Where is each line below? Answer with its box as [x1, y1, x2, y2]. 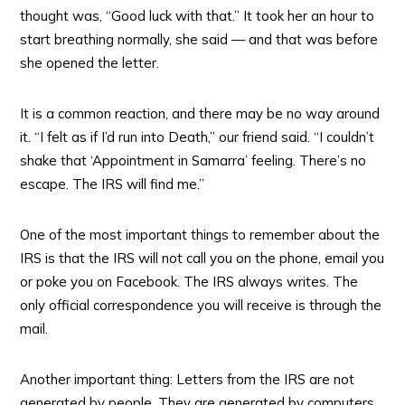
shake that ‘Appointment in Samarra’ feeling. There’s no [20, 152, 367, 169]
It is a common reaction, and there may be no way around [20, 105, 381, 122]
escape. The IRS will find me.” [20, 175, 205, 193]
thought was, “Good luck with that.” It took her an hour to [20, 7, 375, 24]
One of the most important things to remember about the [20, 226, 381, 243]
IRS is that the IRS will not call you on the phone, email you [20, 250, 385, 267]
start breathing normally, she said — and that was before [20, 31, 379, 48]
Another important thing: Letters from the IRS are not [20, 371, 355, 388]
